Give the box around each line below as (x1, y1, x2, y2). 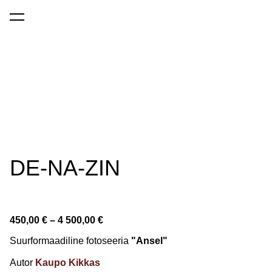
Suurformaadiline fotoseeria (10, 236, 129, 246)
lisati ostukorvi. (15, 17, 71, 27)
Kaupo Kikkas (35, 257, 100, 268)
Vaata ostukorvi (106, 18, 160, 26)
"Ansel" (129, 236, 168, 246)
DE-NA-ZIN (10, 155, 120, 181)
